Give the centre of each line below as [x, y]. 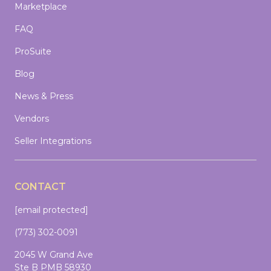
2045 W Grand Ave [54, 255]
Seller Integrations [53, 141]
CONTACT [40, 187]
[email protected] [51, 210]
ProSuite [33, 51]
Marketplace [41, 7]
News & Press [44, 96]
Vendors [32, 119]
